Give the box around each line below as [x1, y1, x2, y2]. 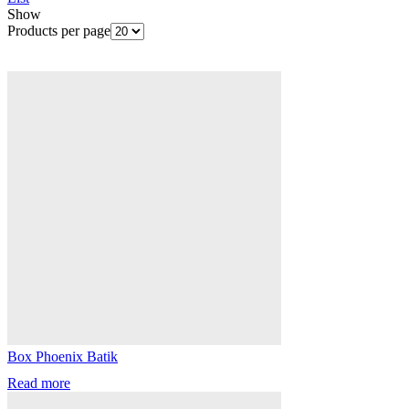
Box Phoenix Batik [7, 348, 118, 364]
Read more [7, 375, 70, 392]
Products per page [7, 22, 110, 38]
